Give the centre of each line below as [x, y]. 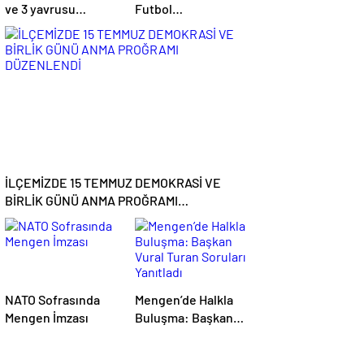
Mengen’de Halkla [184, 299]
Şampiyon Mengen [187, 44]
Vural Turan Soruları [191, 335]
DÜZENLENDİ [43, 218]
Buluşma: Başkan [184, 317]
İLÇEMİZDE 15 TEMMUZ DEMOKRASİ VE [113, 182]
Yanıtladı [159, 353]
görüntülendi [42, 26]
